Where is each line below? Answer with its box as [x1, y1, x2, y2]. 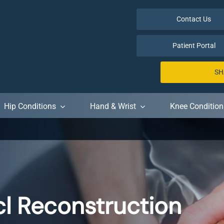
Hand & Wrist [89, 101, 136, 111]
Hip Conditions [3, 101, 56, 111]
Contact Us [176, 15, 211, 23]
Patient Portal [172, 41, 215, 49]
